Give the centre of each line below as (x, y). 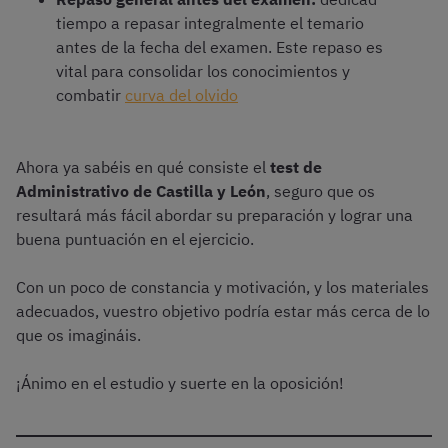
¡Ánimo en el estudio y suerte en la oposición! (180, 383)
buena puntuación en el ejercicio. (135, 239)
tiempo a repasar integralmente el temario (210, 23)
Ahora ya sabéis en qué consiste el (143, 167)
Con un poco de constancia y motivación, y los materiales (222, 287)
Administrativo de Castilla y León (141, 191)
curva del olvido (181, 95)
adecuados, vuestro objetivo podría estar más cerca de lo (223, 311)
